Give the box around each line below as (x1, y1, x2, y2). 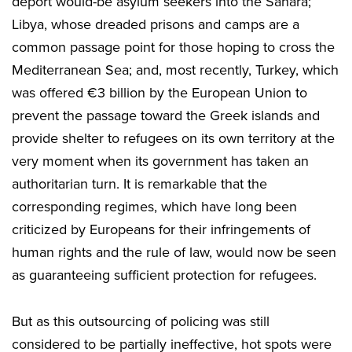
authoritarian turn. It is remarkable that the (12, 174, 267, 192)
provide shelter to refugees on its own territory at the (12, 129, 335, 147)
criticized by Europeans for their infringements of (12, 220, 310, 238)
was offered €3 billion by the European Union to (12, 83, 307, 101)
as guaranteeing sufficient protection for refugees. (12, 266, 317, 284)
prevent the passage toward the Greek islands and (12, 106, 320, 124)
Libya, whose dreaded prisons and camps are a (12, 15, 299, 33)
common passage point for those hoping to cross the (12, 38, 335, 56)
